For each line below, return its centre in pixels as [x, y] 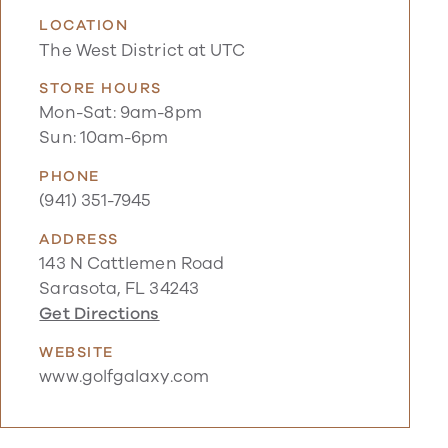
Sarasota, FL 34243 [119, 289]
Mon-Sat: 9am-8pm [120, 113]
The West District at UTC [142, 50]
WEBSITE [76, 351]
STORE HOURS [100, 88]
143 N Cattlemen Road [132, 264]
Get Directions [99, 314]
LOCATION [84, 25]
